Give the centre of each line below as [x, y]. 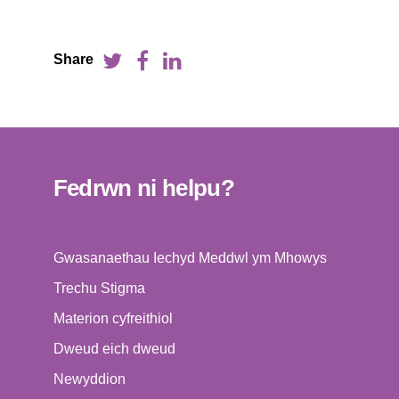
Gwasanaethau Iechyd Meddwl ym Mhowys [190, 258]
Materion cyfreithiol [113, 319]
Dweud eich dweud [114, 349]
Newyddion [89, 379]
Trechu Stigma [99, 289]
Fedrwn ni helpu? [144, 188]
